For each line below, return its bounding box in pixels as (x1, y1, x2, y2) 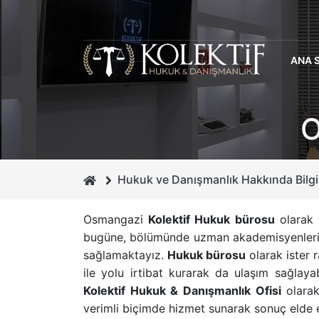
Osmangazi (83, 212, 149, 226)
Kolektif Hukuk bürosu (148, 212, 275, 226)
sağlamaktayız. (83, 248, 167, 262)
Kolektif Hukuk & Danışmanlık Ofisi (83, 283, 281, 298)
